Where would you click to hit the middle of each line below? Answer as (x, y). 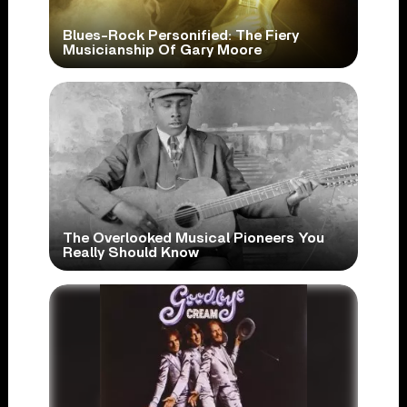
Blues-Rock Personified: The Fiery (180, 36)
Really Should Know (130, 253)
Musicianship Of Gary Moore (162, 50)
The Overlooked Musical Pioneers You (193, 238)
